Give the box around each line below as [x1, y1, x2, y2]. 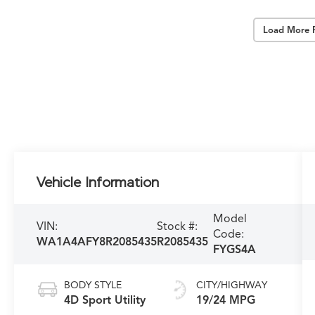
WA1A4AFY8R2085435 [37, 235, 157, 250]
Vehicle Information [37, 174, 160, 191]
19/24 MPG [195, 293, 255, 308]
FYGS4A [212, 243, 256, 257]
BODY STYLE [64, 279, 122, 292]
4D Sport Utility [64, 293, 146, 308]
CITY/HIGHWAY [195, 279, 267, 292]
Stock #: [157, 219, 198, 234]
